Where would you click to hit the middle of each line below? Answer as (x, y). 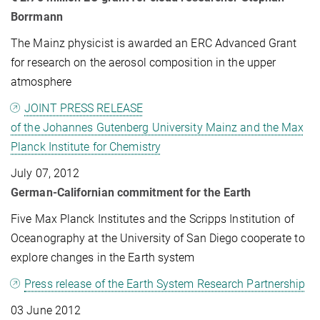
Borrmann (37, 16)
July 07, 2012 (45, 173)
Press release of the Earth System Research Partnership (165, 284)
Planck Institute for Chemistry (86, 146)
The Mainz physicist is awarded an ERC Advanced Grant (154, 43)
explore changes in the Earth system (103, 257)
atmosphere (41, 81)
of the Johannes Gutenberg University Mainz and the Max (157, 127)
